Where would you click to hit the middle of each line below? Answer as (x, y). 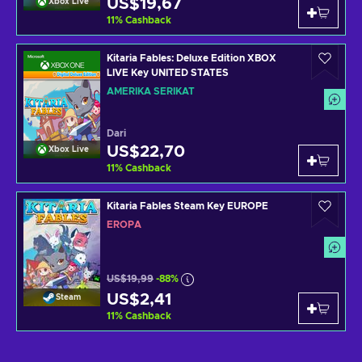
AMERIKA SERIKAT (151, 91)
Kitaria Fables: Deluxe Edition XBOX (192, 58)
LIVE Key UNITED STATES (168, 72)
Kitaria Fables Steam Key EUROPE (187, 206)
